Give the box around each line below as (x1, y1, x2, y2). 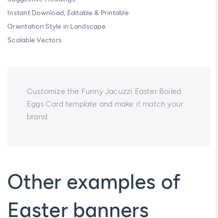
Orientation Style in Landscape (7, 22, 106, 31)
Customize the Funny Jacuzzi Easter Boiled (27, 86, 182, 96)
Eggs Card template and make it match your (27, 99, 183, 109)
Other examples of (7, 169, 181, 194)
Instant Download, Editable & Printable (7, 8, 129, 17)
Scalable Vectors (7, 36, 62, 44)
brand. (27, 111, 49, 121)
